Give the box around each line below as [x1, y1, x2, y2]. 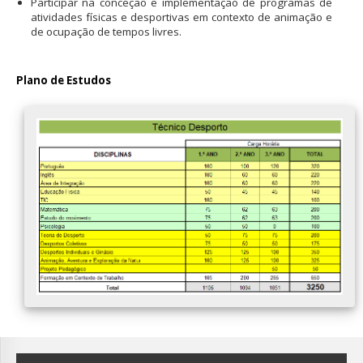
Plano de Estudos [16, 73, 111, 88]
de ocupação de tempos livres [31, 24, 179, 39]
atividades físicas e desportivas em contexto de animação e [31, 10, 332, 24]
